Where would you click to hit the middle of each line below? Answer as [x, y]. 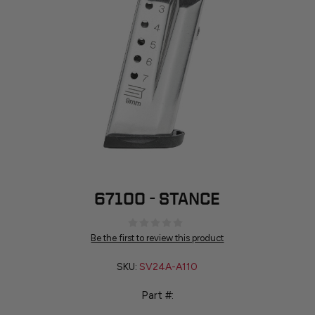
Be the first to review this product [157, 238]
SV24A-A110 [169, 267]
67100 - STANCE [157, 199]
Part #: [157, 296]
